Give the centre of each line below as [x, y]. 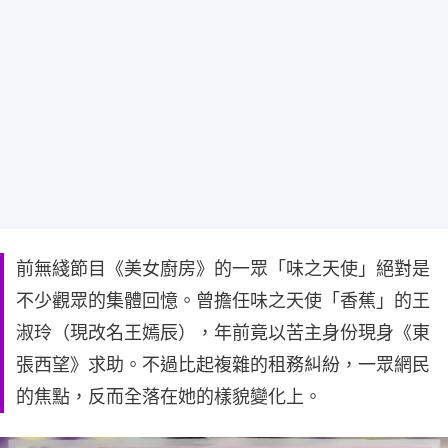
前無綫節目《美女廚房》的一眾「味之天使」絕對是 [223, 269]
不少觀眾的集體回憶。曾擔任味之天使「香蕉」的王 [223, 301]
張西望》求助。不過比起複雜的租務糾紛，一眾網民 [223, 365]
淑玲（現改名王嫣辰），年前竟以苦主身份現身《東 [223, 333]
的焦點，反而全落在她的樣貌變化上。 [169, 397]
